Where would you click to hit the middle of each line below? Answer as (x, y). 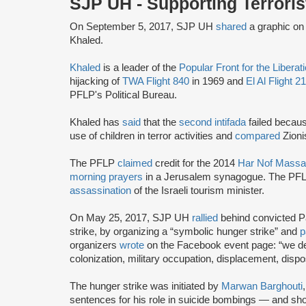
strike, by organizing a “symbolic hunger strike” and (185, 231)
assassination (102, 190)
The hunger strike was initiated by (145, 286)
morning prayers (106, 177)
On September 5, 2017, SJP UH (143, 26)
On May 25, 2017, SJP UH (131, 218)
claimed (135, 163)
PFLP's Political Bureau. (123, 95)
